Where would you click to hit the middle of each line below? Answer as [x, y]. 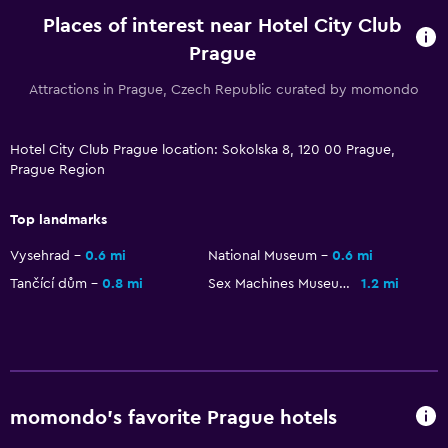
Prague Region [57, 169]
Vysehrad [40, 255]
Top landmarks [58, 219]
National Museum [262, 255]
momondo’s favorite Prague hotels [173, 418]
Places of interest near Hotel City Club [223, 25]
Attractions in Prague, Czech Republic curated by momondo [224, 89]
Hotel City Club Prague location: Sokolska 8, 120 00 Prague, [202, 149]
